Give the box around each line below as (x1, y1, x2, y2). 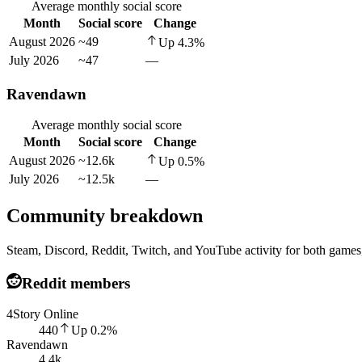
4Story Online (6, 307, 78, 322)
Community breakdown (6, 205, 203, 227)
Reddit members (21, 274, 130, 292)
